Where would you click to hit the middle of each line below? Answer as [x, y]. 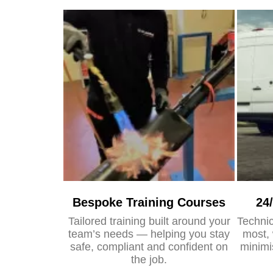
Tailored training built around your [149, 221]
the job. [149, 260]
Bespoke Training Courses [149, 202]
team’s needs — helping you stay [149, 234]
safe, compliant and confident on [149, 247]
